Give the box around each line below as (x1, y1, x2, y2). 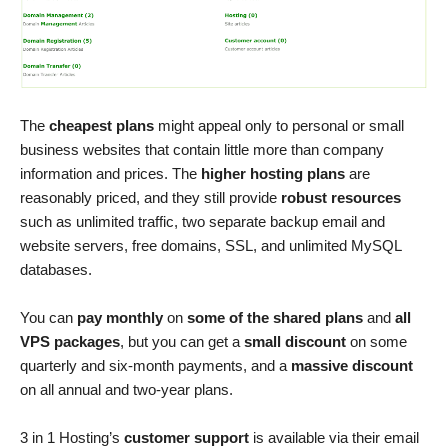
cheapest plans (49, 117, 154, 135)
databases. (20, 261, 92, 279)
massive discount (291, 357, 413, 375)
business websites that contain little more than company (20, 141, 384, 159)
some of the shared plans (187, 309, 363, 327)
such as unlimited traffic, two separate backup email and (20, 213, 385, 231)
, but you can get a (120, 333, 244, 351)
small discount (244, 333, 346, 351)
